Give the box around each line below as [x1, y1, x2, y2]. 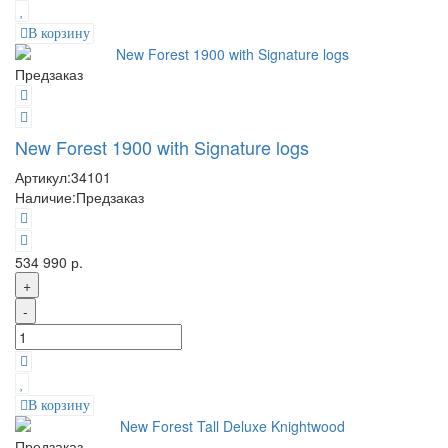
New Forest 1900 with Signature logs [15, 134, 309, 161]
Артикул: [15, 167, 71, 188]
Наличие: [15, 187, 76, 208]
